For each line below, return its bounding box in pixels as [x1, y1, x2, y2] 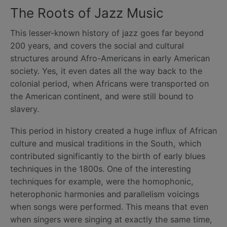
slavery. [10, 104, 39, 115]
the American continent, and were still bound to [10, 91, 194, 102]
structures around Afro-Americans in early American [10, 53, 210, 64]
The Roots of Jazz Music [10, 5, 164, 21]
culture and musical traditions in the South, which [10, 138, 202, 149]
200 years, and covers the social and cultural [10, 41, 184, 51]
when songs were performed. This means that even [10, 202, 208, 212]
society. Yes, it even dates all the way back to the [10, 66, 202, 77]
